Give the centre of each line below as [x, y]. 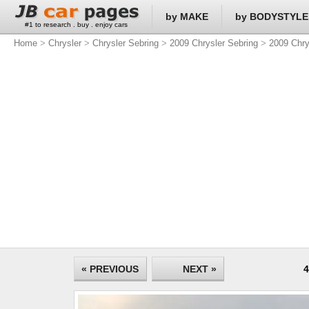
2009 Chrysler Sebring [214, 43]
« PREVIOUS [110, 269]
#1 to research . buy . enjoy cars [76, 24]
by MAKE [187, 17]
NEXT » [200, 269]
